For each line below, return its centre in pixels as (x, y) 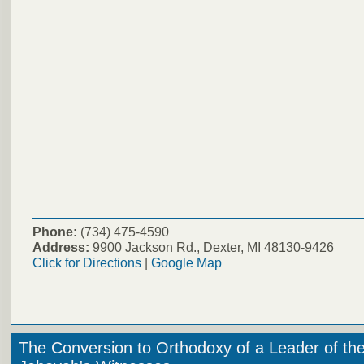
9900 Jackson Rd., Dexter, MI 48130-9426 (211, 247)
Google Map (186, 262)
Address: (61, 247)
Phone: (54, 231)
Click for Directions (87, 262)
